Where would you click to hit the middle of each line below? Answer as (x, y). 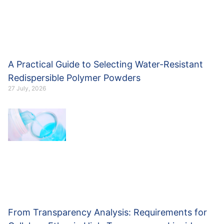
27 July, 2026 (27, 88)
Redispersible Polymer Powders (74, 77)
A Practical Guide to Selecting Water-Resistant (105, 64)
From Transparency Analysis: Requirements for (107, 212)
